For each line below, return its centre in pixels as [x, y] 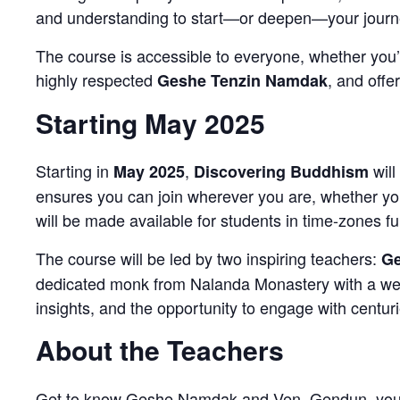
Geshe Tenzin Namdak [242, 80]
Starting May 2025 [150, 122]
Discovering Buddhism [281, 171]
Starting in [75, 171]
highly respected [96, 79]
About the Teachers [160, 350]
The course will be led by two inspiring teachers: [208, 258]
